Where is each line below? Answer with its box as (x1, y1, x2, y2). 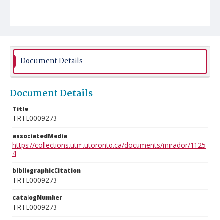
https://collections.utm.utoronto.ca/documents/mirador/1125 (12, 140, 206, 150)
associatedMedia (12, 132, 67, 140)
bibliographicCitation (12, 166, 81, 175)
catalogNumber (12, 193, 62, 202)
